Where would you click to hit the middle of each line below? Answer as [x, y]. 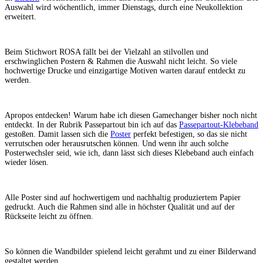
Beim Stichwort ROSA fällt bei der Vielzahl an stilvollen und [107, 52]
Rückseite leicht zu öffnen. [50, 216]
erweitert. [21, 16]
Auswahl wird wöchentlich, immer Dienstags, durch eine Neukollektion [124, 7]
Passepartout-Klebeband [219, 124]
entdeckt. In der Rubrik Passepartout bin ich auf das [92, 124]
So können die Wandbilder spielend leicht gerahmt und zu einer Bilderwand [130, 251]
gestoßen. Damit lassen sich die [58, 134]
